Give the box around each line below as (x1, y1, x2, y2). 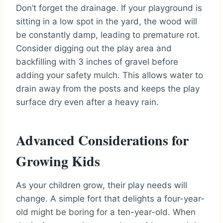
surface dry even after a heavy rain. (16, 97, 159, 108)
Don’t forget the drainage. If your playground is (16, 3, 202, 13)
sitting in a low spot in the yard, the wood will (16, 16, 197, 27)
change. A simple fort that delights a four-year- (16, 194, 205, 204)
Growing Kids (16, 151, 100, 172)
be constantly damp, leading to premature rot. (16, 30, 200, 40)
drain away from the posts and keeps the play (16, 84, 200, 94)
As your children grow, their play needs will (16, 180, 187, 191)
